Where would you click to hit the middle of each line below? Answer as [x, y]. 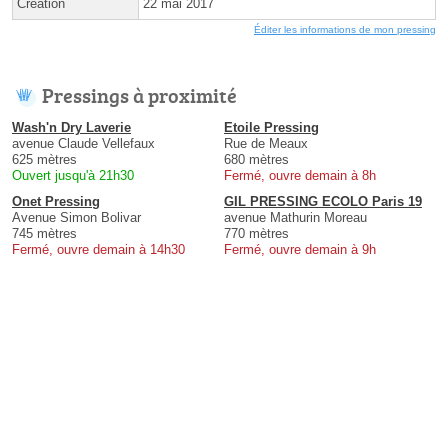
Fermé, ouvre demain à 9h [300, 249]
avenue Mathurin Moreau [295, 217]
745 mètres [44, 233]
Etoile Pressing [271, 127]
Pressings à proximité [139, 94]
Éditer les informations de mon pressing [345, 29]
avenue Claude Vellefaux [83, 143]
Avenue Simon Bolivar [76, 217]
